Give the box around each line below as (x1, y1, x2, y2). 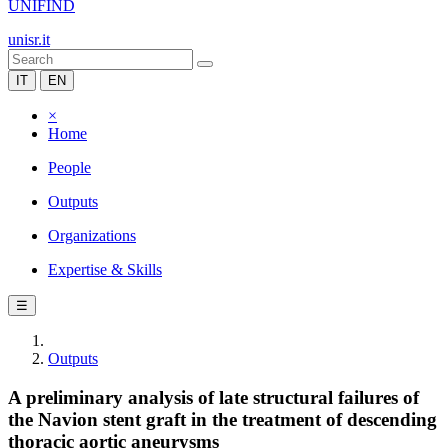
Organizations (48, 227, 136, 244)
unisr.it (8, 31, 50, 48)
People (48, 159, 91, 176)
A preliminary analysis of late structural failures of (8, 386, 419, 408)
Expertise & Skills (48, 261, 162, 278)
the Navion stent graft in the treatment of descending (8, 408, 437, 430)
